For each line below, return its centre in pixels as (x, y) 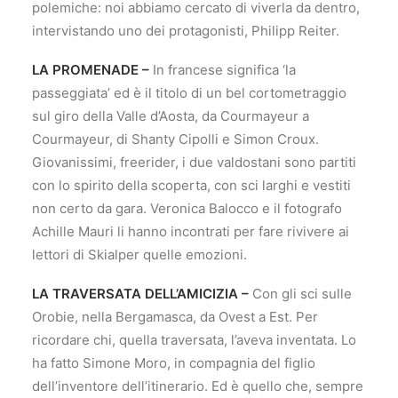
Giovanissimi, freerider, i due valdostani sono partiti (194, 162)
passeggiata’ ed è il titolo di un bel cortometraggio (189, 93)
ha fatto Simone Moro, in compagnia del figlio (174, 363)
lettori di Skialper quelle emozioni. (139, 255)
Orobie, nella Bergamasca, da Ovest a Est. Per (175, 317)
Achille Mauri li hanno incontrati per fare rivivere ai (191, 231)
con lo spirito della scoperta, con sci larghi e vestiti (191, 185)
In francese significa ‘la (223, 70)
